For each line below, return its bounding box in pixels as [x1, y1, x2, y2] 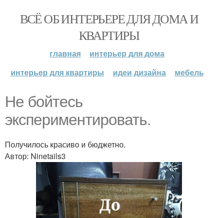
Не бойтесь [5, 93, 83, 110]
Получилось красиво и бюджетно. [5, 139, 126, 150]
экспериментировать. [5, 111, 151, 128]
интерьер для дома [90, 48, 164, 59]
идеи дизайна [112, 67, 166, 78]
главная [50, 48, 81, 59]
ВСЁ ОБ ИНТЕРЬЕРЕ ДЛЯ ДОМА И [19, 10, 199, 27]
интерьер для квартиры [10, 67, 104, 78]
